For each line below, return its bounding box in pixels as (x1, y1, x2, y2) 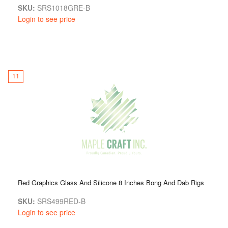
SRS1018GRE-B (35, 2, 90, 13)
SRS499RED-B (35, 195, 85, 206)
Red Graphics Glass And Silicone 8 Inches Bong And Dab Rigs (18, 177, 204, 187)
